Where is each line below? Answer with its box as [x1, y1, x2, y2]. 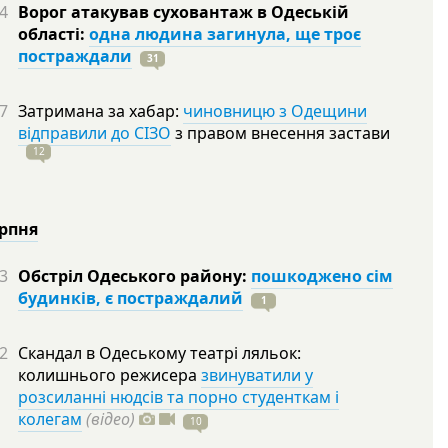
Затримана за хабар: [18, 100, 183, 122]
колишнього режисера [18, 364, 201, 386]
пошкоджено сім [251, 265, 393, 287]
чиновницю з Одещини [183, 100, 367, 122]
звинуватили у [201, 364, 313, 386]
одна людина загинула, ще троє [89, 23, 361, 45]
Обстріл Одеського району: [18, 265, 251, 287]
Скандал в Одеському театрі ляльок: [18, 342, 301, 364]
